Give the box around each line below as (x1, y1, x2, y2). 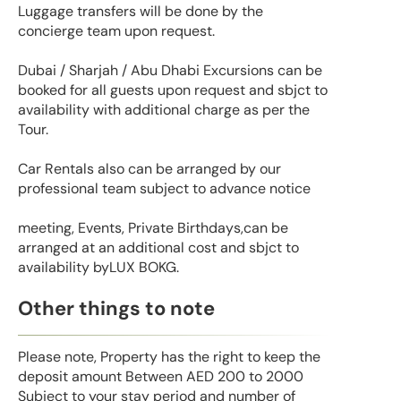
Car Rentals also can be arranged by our (18, 159, 281, 179)
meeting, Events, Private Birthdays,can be (18, 218, 288, 238)
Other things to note (18, 294, 215, 321)
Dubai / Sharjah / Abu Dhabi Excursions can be (18, 61, 322, 81)
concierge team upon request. (18, 21, 215, 41)
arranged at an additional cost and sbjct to (18, 238, 299, 258)
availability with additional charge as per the (18, 100, 310, 120)
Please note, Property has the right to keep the (18, 347, 320, 367)
